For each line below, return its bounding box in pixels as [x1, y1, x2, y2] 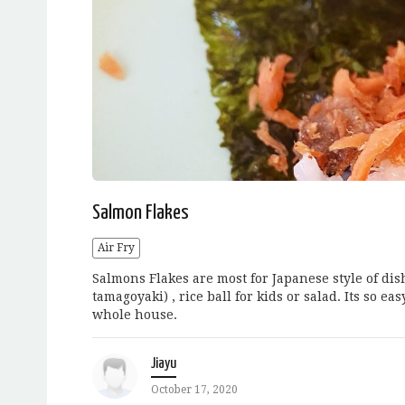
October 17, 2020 [151, 382, 238, 396]
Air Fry [98, 240, 135, 254]
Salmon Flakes [92, 202, 189, 223]
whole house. [92, 306, 177, 322]
